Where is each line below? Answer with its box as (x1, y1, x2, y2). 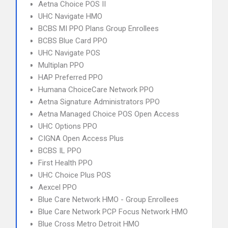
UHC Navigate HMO (38, 12, 102, 21)
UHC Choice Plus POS (38, 170, 111, 180)
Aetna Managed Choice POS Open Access (38, 109, 179, 119)
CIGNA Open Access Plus (38, 134, 124, 143)
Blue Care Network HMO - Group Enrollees (38, 195, 179, 204)
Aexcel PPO (38, 183, 77, 192)
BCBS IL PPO (38, 146, 81, 155)
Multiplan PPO (38, 61, 84, 70)
